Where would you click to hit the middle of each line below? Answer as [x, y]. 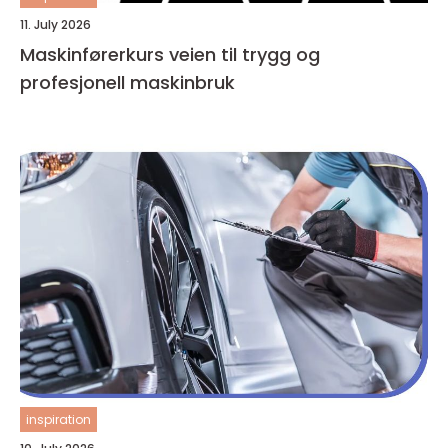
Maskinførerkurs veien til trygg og [94, 55]
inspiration [58, 420]
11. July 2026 [55, 25]
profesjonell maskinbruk [127, 83]
